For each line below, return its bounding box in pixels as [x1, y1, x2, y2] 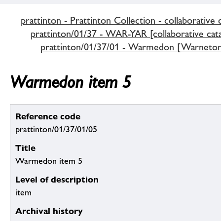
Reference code [15, 111, 80, 122]
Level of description [15, 174, 99, 185]
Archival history [15, 206, 83, 217]
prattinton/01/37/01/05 [15, 124, 97, 135]
